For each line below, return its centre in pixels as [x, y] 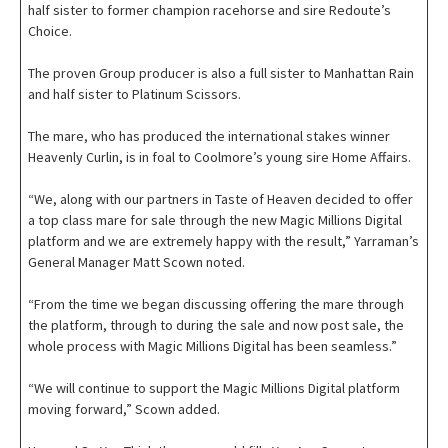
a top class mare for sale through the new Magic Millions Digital [215, 220]
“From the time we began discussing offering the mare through [216, 304]
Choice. [51, 31]
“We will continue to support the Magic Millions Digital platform [214, 388]
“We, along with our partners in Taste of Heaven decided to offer [220, 199]
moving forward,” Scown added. [124, 409]
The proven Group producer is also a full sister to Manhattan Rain [221, 73]
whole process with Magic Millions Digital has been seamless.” [214, 346]
